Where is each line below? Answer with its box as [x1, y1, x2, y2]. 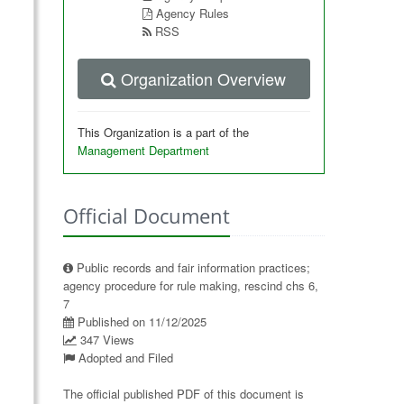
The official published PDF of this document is [62, 385, 304, 402]
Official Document [62, 202, 230, 229]
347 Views [76, 331, 134, 348]
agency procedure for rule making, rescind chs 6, [62, 277, 318, 294]
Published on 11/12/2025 [73, 313, 207, 330]
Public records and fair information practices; [72, 259, 310, 276]
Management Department [77, 142, 209, 159]
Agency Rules [155, 5, 229, 22]
